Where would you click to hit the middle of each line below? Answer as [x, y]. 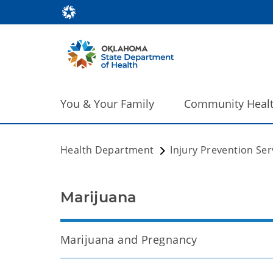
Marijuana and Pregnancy [129, 239]
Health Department [107, 150]
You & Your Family [107, 104]
